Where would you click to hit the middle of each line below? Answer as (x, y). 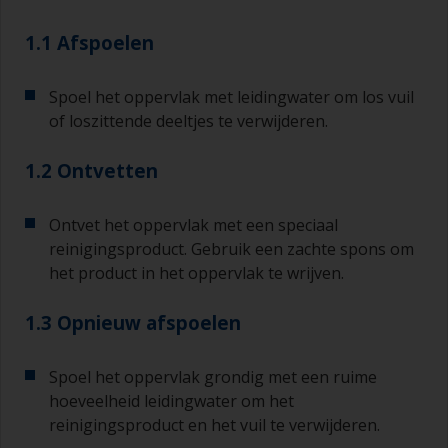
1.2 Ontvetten (91, 171)
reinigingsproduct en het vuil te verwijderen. (214, 425)
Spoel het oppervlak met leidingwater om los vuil (231, 97)
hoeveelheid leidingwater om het (171, 401)
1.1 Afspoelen (89, 43)
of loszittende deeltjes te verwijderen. (188, 121)
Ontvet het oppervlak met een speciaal (193, 225)
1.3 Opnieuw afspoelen (133, 323)
